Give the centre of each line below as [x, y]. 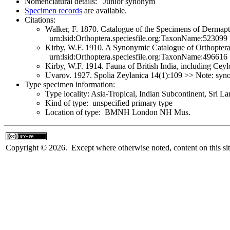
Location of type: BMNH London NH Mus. [118, 112]
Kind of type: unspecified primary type [109, 103]
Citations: [40, 20]
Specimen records [53, 10]
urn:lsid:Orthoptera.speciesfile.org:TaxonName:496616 [136, 56]
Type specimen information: [70, 84]
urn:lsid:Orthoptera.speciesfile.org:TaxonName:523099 [136, 38]
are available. [104, 10]
